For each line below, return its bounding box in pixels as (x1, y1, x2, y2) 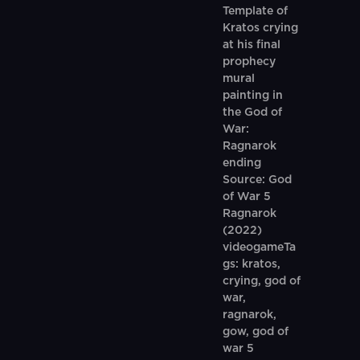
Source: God (222, 174, 292, 186)
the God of (222, 107, 282, 118)
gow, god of (222, 326, 288, 337)
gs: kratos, (222, 259, 280, 270)
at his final (222, 39, 280, 51)
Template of (222, 6, 288, 17)
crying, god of (222, 276, 301, 287)
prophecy (222, 56, 276, 67)
